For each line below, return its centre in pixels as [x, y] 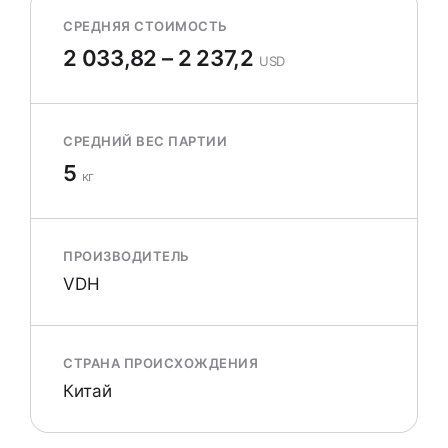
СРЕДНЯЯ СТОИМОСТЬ [145, 26]
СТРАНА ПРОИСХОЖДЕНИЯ [161, 363]
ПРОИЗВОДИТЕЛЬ [126, 256]
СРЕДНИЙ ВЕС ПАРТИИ [145, 141]
